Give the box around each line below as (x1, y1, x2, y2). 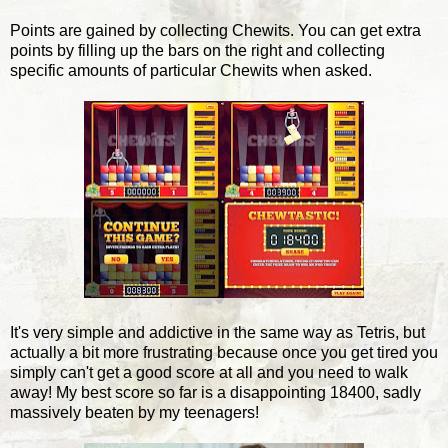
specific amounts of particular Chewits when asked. (10, 61, 372, 79)
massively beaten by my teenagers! (10, 403, 259, 421)
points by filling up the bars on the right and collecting (10, 41, 385, 59)
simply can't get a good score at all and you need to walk (10, 363, 408, 381)
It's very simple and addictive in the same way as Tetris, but (10, 323, 425, 341)
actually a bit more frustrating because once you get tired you (10, 343, 438, 361)
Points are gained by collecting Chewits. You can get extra (10, 21, 421, 39)
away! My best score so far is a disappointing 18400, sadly (10, 383, 421, 401)
